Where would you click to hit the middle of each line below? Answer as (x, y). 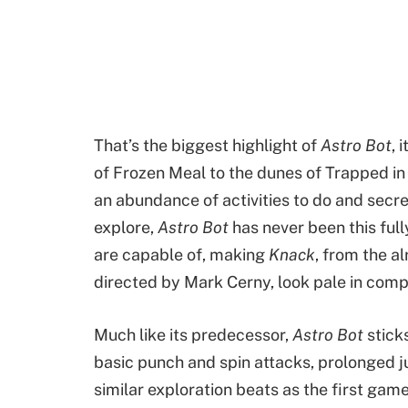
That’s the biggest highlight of (207, 146)
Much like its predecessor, (193, 335)
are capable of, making (181, 255)
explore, (126, 228)
